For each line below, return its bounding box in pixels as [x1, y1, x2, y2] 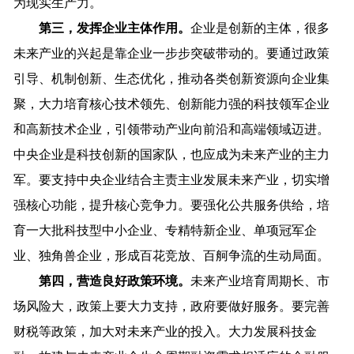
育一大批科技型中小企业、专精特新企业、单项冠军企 [13, 224, 318, 238]
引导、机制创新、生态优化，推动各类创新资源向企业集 [13, 72, 330, 86]
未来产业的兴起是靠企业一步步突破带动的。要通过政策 [13, 47, 330, 61]
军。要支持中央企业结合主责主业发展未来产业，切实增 [13, 173, 330, 187]
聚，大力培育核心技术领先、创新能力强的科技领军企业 [13, 97, 330, 111]
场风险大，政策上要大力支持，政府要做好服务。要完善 [13, 299, 330, 314]
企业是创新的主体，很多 [190, 21, 330, 36]
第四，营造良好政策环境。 [13, 274, 191, 288]
